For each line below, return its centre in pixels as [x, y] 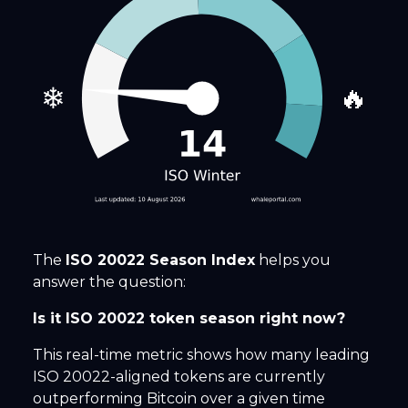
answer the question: [109, 282]
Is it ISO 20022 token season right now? [189, 319]
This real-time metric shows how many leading [201, 355]
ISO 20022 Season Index [160, 260]
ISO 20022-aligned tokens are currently [179, 377]
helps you [293, 260]
